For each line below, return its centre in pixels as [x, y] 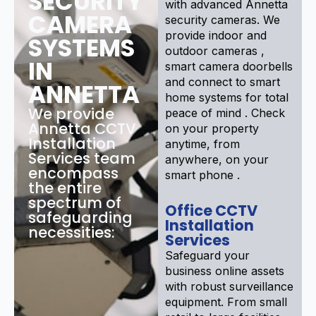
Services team [82, 158]
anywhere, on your [217, 159]
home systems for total [227, 97]
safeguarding [80, 217]
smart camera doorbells [229, 66]
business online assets [225, 271]
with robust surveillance [229, 286]
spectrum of [75, 202]
